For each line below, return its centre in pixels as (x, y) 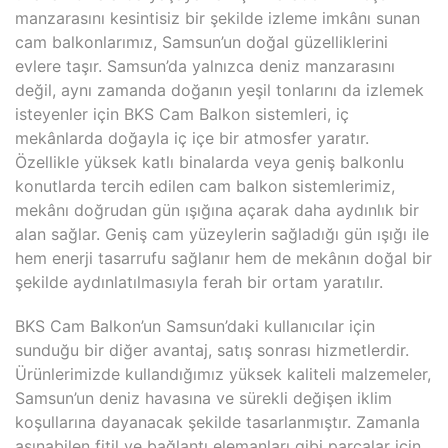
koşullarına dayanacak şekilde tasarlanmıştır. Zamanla (217, 422)
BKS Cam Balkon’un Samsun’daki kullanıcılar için (195, 326)
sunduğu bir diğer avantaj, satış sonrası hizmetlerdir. (212, 350)
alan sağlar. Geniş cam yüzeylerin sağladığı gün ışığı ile (222, 234)
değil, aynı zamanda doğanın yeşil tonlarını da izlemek (219, 90)
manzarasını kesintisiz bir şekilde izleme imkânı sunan (217, 18)
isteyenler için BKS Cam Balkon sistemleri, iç (182, 114)
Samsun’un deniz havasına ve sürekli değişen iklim (203, 398)
